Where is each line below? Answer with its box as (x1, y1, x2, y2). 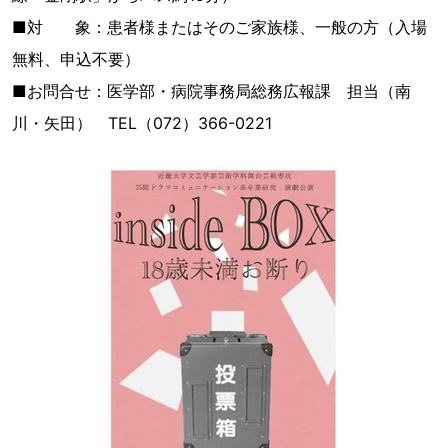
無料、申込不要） (12, 49, 140, 69)
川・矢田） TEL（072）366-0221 (12, 113, 272, 133)
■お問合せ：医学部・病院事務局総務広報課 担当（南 (12, 81, 411, 101)
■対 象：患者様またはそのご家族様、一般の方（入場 (12, 17, 427, 37)
